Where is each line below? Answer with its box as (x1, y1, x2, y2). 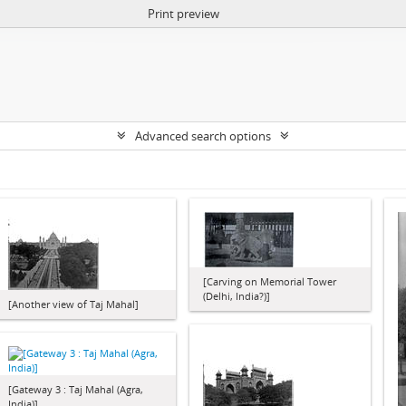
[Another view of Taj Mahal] (8, 297, 139, 311)
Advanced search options (135, 128, 271, 144)
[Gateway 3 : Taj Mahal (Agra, (8, 382, 143, 396)
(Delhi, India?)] (203, 289, 270, 303)
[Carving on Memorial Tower (203, 275, 336, 288)
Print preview (147, 5, 219, 22)
